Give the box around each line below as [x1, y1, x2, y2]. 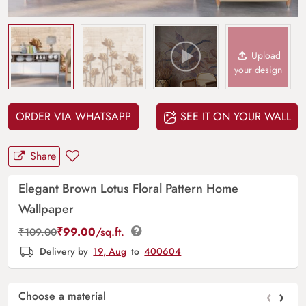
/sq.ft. [96, 224, 128, 240]
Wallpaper [18, 200, 74, 218]
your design [234, 63, 282, 76]
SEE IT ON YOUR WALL [177, 109, 291, 124]
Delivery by [37, 245, 92, 259]
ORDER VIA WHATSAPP [16, 109, 131, 124]
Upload [249, 48, 281, 62]
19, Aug [93, 245, 127, 259]
